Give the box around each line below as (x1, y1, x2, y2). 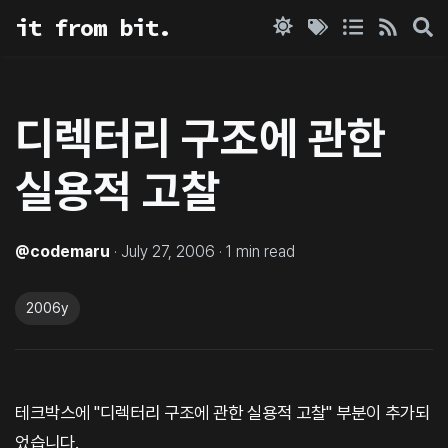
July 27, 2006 (121, 241, 215, 261)
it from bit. (15, 12, 171, 43)
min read (232, 241, 295, 261)
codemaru (30, 241, 110, 261)
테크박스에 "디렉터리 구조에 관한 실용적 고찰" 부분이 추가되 (15, 401, 430, 423)
